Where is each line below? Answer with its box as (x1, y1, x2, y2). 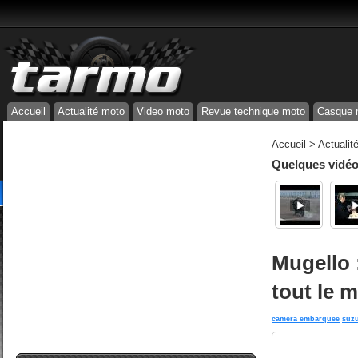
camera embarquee (272, 315, 340, 323)
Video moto (137, 105, 189, 117)
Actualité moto (58, 105, 125, 117)
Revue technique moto (201, 105, 305, 117)
